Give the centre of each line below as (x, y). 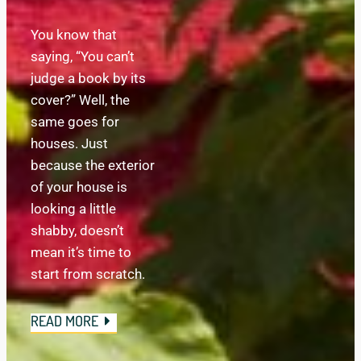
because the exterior (93, 165)
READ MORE (64, 320)
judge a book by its (88, 78)
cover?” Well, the (80, 100)
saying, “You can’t (83, 56)
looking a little (73, 209)
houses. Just (69, 143)
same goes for (75, 122)
